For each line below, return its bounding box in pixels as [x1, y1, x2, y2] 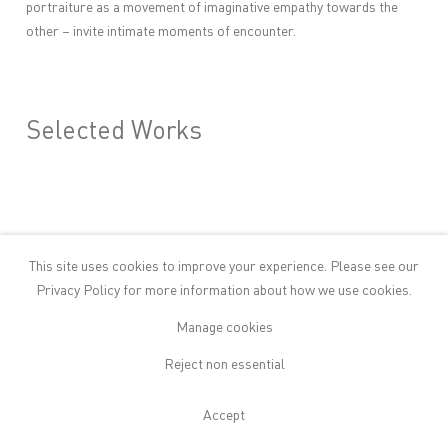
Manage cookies [175, 320, 273, 335]
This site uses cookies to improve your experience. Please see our [29, 259, 419, 274]
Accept [203, 409, 245, 423]
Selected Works [26, 119, 203, 145]
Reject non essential [163, 357, 285, 372]
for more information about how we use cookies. [120, 283, 412, 298]
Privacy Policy [36, 283, 120, 298]
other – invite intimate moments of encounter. [26, 24, 297, 39]
